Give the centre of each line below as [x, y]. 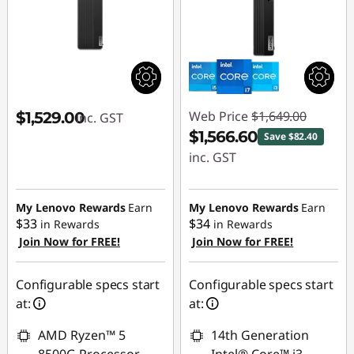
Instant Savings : [250, 186]
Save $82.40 [291, 136]
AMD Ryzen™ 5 [82, 335]
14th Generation [260, 335]
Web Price [218, 116]
